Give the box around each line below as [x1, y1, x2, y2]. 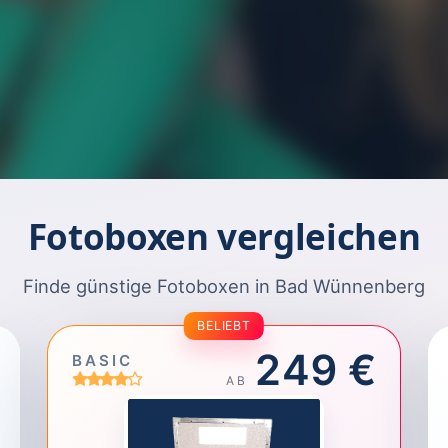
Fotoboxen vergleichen [27, 212, 421, 260]
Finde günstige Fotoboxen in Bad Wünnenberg [23, 274, 425, 297]
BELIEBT [197, 317, 251, 333]
